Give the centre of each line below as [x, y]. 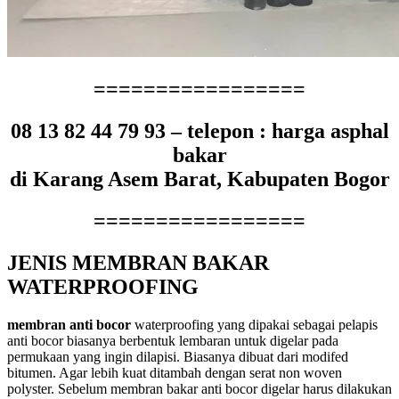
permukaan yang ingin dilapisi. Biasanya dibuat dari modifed [178, 357]
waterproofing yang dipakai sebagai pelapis [254, 325]
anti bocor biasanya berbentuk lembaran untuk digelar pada [173, 341]
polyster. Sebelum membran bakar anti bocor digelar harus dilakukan [199, 389]
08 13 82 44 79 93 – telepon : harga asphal [199, 131]
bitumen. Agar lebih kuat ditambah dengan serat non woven [175, 373]
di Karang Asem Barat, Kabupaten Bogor [199, 179]
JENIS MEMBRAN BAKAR [138, 263]
